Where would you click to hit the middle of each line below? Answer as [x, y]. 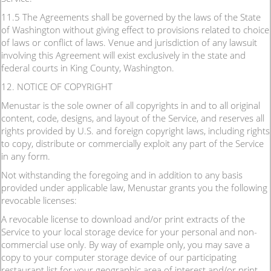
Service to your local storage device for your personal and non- [129, 232]
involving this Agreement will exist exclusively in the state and [123, 55]
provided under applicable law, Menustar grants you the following [134, 188]
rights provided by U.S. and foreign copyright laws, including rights [135, 131]
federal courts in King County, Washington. [88, 68]
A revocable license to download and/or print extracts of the [123, 219]
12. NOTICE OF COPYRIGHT [57, 87]
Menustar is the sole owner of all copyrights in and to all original [131, 105]
